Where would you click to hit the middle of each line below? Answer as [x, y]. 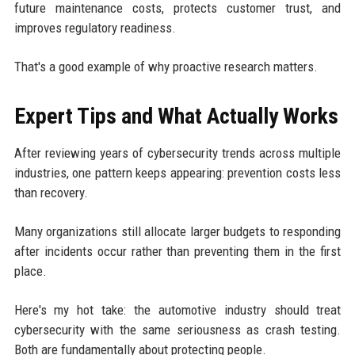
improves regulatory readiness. [95, 28]
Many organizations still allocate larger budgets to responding [177, 232]
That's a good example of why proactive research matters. [166, 67]
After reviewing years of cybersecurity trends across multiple [177, 153]
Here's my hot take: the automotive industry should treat [177, 310]
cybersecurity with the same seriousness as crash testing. [177, 330]
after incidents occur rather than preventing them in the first [177, 252]
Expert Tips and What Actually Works [176, 116]
